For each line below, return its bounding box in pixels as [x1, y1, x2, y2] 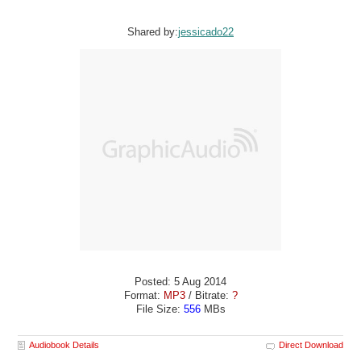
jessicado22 [178, 25, 234, 38]
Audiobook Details [29, 339, 100, 350]
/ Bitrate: [185, 289, 232, 302]
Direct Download [278, 339, 343, 350]
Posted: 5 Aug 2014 [135, 276, 226, 288]
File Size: [135, 303, 184, 316]
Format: [123, 289, 164, 302]
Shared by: [127, 25, 178, 38]
